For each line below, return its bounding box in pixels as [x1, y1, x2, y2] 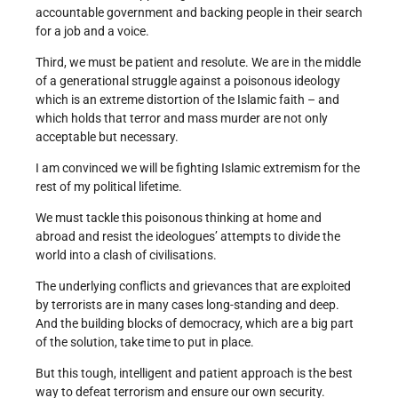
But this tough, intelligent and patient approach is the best [36, 366, 353, 381]
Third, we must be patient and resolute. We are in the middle [36, 55, 361, 70]
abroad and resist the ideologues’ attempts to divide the [36, 229, 340, 244]
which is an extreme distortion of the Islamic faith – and [36, 92, 339, 107]
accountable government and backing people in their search [36, 5, 362, 20]
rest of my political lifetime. [36, 179, 182, 195]
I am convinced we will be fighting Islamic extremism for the [36, 161, 360, 176]
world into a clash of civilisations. [36, 248, 217, 263]
